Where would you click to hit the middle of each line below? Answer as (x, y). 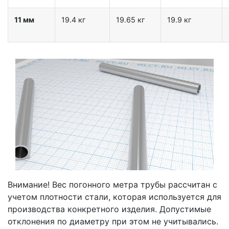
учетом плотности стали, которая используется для (114, 197)
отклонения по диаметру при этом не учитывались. (113, 221)
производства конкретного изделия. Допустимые (109, 209)
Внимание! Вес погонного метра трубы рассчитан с (112, 184)
